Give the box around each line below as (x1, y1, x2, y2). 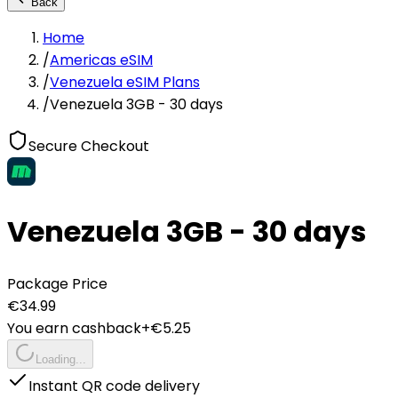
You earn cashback (7, 317, 141, 338)
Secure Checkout (28, 136, 149, 156)
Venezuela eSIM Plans (50, 72, 200, 92)
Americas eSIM (50, 50, 153, 70)
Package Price (7, 273, 107, 294)
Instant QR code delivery (28, 375, 200, 396)
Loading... (36, 352, 86, 366)
